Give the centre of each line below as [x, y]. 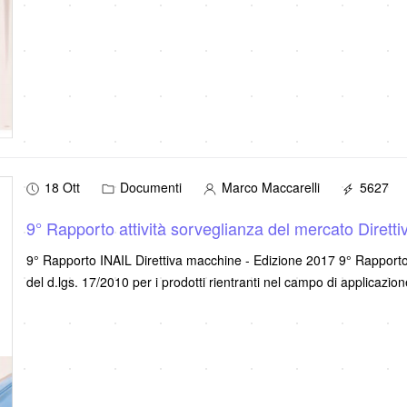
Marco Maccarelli [268, 187]
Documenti [149, 187]
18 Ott [62, 187]
